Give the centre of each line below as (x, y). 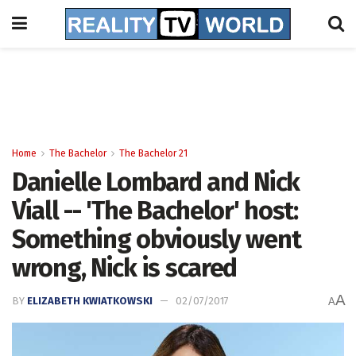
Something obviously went (157, 239)
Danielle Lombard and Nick (156, 182)
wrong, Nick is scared (125, 268)
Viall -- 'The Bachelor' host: (155, 211)
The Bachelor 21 (153, 153)
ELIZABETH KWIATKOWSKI (90, 301)
